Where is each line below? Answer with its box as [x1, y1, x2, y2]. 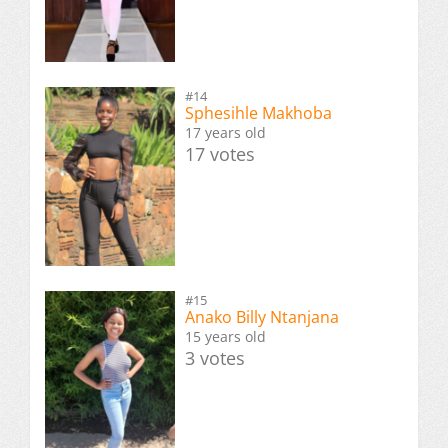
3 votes [185, 346, 245, 371]
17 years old [185, 123, 266, 142]
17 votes [185, 142, 255, 166]
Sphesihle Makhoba [185, 102, 332, 124]
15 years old [185, 327, 266, 347]
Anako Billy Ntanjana [185, 306, 339, 329]
